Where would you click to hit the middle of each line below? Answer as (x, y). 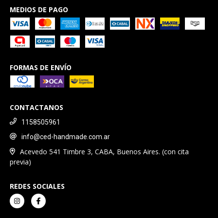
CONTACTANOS (36, 107)
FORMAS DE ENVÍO (41, 67)
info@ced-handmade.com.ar (66, 137)
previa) (20, 162)
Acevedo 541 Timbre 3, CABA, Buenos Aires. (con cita (104, 152)
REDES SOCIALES (37, 186)
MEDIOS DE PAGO (39, 9)
